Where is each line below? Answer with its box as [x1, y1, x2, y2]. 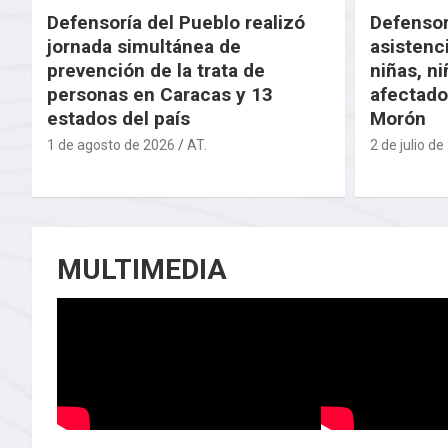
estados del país [47, 106, 190, 130]
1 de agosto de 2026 [47, 136, 175, 153]
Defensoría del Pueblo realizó [47, 10, 305, 34]
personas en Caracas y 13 [47, 82, 273, 106]
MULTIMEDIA [57, 252, 227, 286]
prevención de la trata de [47, 58, 265, 82]
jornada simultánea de [47, 34, 241, 58]
